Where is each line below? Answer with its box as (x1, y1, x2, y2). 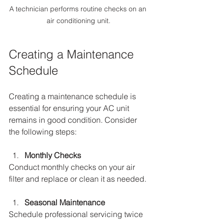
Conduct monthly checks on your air (9, 162, 137, 172)
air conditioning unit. (47, 16, 110, 26)
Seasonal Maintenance (25, 197, 105, 208)
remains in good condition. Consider (9, 115, 139, 125)
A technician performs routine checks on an (9, 4, 148, 14)
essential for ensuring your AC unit (9, 103, 131, 113)
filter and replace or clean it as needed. (9, 174, 148, 184)
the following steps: (9, 127, 77, 137)
